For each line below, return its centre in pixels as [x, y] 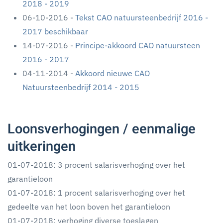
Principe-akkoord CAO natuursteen [138, 45]
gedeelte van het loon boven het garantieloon [89, 207]
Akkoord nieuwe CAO [112, 73]
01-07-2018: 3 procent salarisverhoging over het [96, 165]
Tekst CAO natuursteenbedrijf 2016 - [142, 17]
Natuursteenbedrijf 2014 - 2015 [81, 87]
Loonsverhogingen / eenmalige [102, 129]
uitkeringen [42, 146]
